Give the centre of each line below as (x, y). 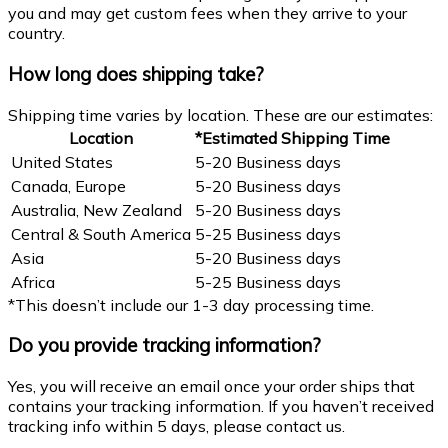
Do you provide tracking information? (164, 345)
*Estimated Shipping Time (292, 137)
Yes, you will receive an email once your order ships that (211, 386)
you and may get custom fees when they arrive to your (207, 13)
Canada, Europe (68, 185)
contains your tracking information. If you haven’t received (221, 406)
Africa (33, 281)
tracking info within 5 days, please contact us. (176, 426)
